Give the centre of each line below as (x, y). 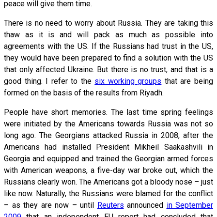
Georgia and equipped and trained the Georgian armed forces (108, 158)
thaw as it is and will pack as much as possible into (108, 34)
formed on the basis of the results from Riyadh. (84, 93)
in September (190, 205)
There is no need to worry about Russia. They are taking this (108, 23)
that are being (187, 81)
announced (145, 205)
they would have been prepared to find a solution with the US (108, 58)
